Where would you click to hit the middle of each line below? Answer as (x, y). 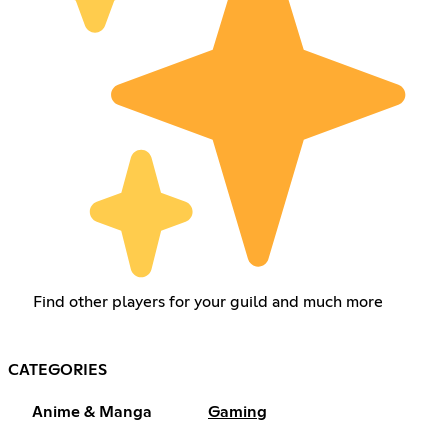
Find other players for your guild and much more (207, 302)
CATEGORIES (57, 370)
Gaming (237, 412)
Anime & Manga (92, 412)
